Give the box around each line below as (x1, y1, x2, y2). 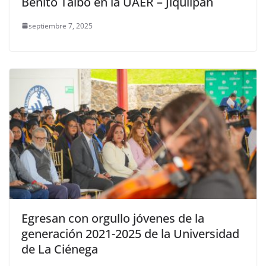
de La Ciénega (21, 240, 98, 257)
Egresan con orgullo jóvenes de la (21, 210, 204, 226)
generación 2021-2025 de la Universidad (21, 225, 239, 242)
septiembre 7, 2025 (28, 20, 93, 31)
